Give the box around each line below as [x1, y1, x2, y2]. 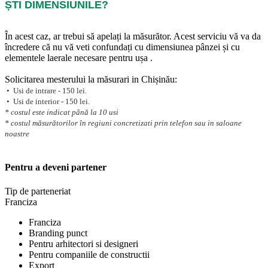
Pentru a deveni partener [5, 162, 106, 173]
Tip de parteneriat [5, 185, 71, 196]
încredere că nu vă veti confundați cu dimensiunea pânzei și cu [5, 42, 240, 53]
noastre [5, 129, 29, 139]
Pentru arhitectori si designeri [29, 238, 138, 249]
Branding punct [29, 227, 87, 238]
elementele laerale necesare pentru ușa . [5, 53, 153, 63]
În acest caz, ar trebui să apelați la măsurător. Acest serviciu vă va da [5, 31, 261, 42]
